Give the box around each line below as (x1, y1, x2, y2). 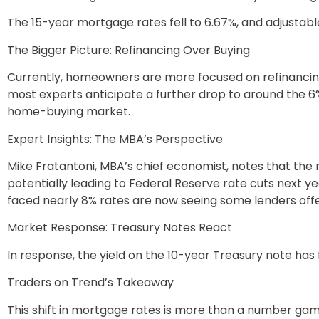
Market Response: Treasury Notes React (7, 219, 232, 236)
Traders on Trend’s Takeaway (7, 274, 174, 291)
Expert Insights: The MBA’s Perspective (7, 130, 223, 147)
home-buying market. (7, 103, 130, 120)
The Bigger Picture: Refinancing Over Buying (7, 41, 250, 58)
